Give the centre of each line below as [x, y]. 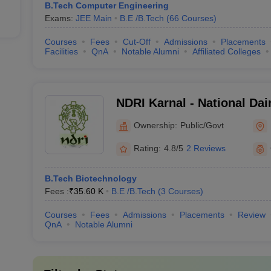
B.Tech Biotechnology [90, 178]
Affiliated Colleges [226, 51]
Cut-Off [136, 42]
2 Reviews [206, 148]
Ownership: [155, 125]
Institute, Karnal [162, 119]
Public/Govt [202, 125]
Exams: [60, 18]
